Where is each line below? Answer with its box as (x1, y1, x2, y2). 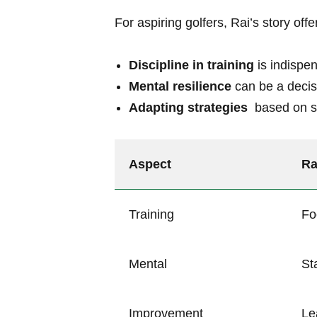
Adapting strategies (129, 100, 248, 115)
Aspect (129, 157, 171, 172)
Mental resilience (129, 79, 231, 94)
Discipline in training (129, 58, 254, 73)
